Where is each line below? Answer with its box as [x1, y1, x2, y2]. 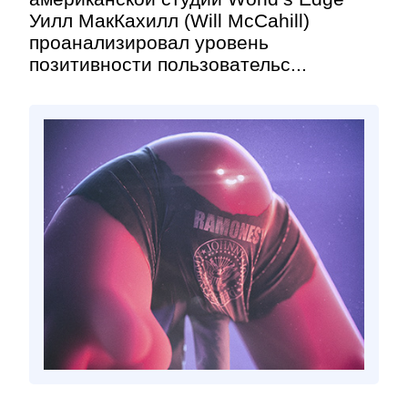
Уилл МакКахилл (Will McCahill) [29, 10, 310, 31]
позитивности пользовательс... [29, 54, 307, 75]
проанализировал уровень [29, 32, 269, 53]
